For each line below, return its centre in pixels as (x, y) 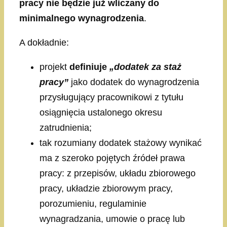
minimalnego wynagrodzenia (82, 18)
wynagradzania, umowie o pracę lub (112, 219)
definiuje (89, 67)
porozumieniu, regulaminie (93, 204)
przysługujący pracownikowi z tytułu (111, 98)
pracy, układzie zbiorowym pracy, (106, 189)
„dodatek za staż (145, 67)
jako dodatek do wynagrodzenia (134, 82)
